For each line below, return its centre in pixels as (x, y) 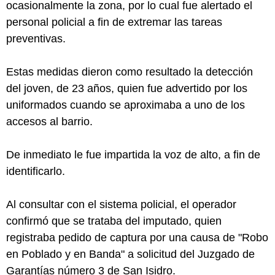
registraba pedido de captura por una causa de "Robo (137, 237)
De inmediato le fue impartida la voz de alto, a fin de (133, 154)
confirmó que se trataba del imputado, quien (114, 221)
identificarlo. (36, 171)
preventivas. (36, 38)
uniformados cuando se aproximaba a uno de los (126, 105)
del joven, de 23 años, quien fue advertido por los (127, 88)
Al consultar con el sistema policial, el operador (121, 204)
